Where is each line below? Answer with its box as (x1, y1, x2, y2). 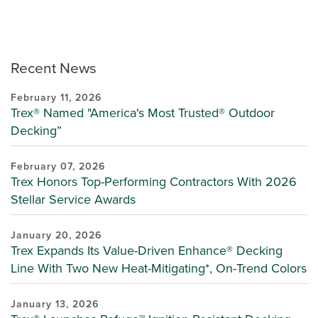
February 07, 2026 (11, 159, 105, 174)
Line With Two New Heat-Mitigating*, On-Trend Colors (11, 259, 307, 278)
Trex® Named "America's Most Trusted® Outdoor (11, 104, 275, 122)
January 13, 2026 (11, 297, 99, 312)
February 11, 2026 (11, 90, 102, 105)
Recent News (11, 57, 97, 79)
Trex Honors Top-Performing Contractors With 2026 (11, 172, 297, 191)
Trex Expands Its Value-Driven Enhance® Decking (11, 241, 283, 260)
